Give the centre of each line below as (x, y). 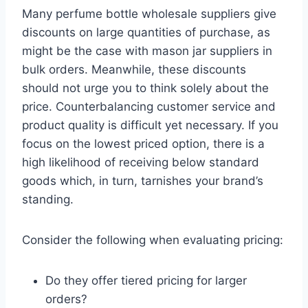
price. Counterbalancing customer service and (149, 107)
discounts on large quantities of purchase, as (146, 33)
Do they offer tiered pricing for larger (146, 281)
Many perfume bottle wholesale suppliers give (149, 14)
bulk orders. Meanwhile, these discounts (134, 70)
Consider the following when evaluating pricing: (153, 240)
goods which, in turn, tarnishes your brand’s (143, 181)
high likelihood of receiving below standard (141, 163)
